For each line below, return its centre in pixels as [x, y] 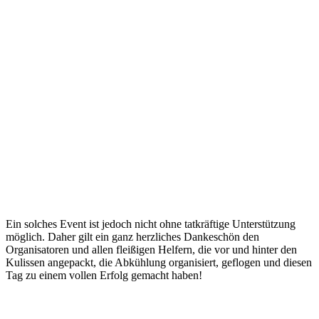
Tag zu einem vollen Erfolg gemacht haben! [104, 275]
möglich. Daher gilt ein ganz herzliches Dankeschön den [132, 236]
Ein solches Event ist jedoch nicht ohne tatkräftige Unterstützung [151, 224]
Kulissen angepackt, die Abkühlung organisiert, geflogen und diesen [159, 262]
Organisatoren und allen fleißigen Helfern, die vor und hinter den [151, 249]
